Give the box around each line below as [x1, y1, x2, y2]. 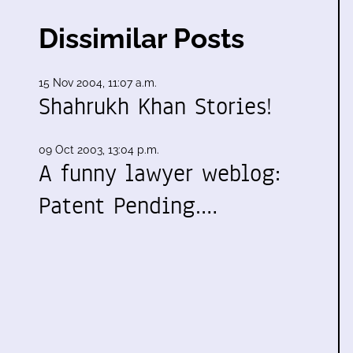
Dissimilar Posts [39, 22, 244, 54]
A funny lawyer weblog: [39, 157, 281, 190]
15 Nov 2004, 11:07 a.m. [39, 76, 157, 89]
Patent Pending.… [39, 189, 217, 222]
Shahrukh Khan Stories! [39, 90, 272, 123]
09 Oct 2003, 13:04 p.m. [39, 143, 159, 156]
